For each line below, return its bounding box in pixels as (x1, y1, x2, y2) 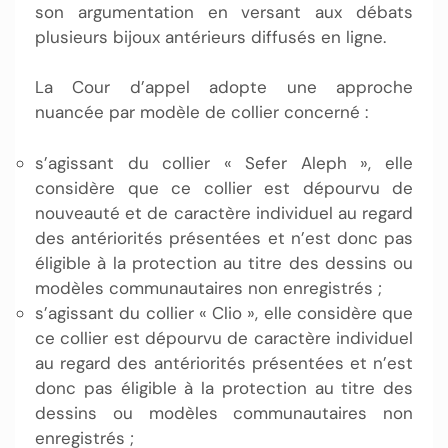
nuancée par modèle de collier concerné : (35, 101, 373, 123)
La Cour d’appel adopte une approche (35, 76, 413, 98)
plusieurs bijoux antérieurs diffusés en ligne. (35, 25, 396, 48)
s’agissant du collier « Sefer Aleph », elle (35, 151, 413, 174)
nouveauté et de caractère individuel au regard (35, 201, 413, 224)
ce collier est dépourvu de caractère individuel (35, 326, 413, 349)
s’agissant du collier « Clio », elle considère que (35, 301, 413, 324)
